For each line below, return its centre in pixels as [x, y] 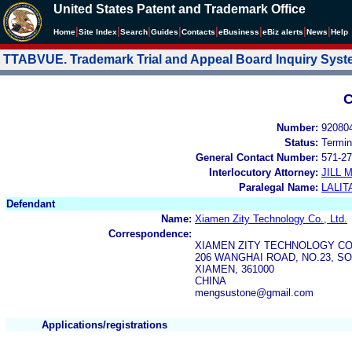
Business [241, 32]
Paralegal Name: [279, 187]
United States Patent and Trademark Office [180, 9]
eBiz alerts [283, 32]
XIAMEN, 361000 [235, 269]
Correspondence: [150, 233]
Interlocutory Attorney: [264, 172]
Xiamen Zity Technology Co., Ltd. [271, 218]
